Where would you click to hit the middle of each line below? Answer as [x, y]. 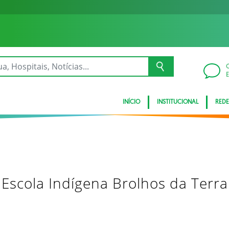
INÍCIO [131, 102]
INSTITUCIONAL [178, 102]
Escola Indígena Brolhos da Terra [114, 183]
